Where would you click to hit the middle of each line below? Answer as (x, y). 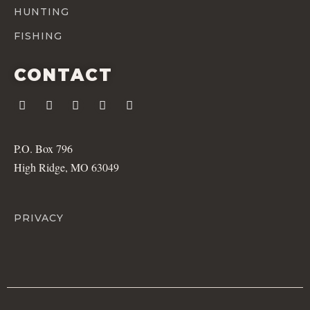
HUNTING (42, 11)
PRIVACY (39, 218)
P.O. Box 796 (43, 148)
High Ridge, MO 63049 (66, 167)
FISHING (38, 36)
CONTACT (63, 75)
